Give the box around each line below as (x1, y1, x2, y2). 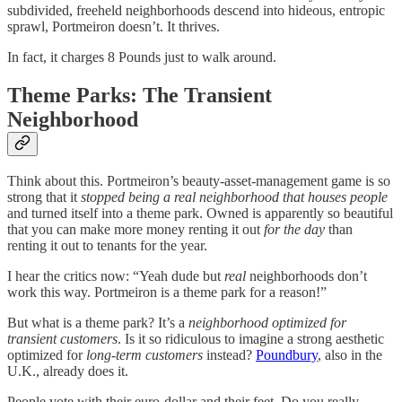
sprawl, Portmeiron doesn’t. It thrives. (7, 18, 220, 34)
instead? (203, 347, 256, 363)
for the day (264, 222, 325, 238)
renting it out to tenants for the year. (7, 238, 207, 254)
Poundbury (256, 347, 318, 363)
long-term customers (86, 347, 203, 363)
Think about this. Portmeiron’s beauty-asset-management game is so (7, 173, 390, 189)
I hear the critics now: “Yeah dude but (7, 268, 224, 284)
